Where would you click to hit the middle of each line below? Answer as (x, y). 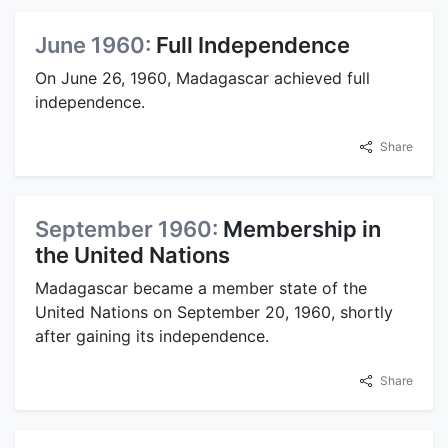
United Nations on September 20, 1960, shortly (214, 312)
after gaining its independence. (152, 336)
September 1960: (129, 229)
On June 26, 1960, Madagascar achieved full (202, 78)
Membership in (302, 229)
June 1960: (95, 45)
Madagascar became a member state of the (201, 288)
